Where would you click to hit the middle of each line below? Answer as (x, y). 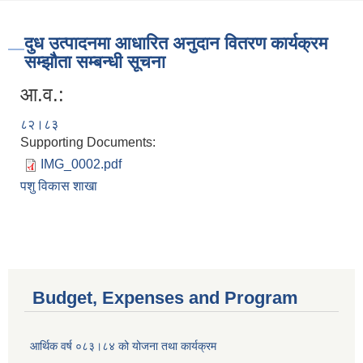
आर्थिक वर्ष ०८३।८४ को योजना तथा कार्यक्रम (123, 346)
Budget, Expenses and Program (165, 298)
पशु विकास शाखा (59, 186)
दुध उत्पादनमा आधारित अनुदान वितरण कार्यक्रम (176, 44)
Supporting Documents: (90, 143)
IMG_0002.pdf (81, 164)
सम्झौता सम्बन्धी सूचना (95, 62)
